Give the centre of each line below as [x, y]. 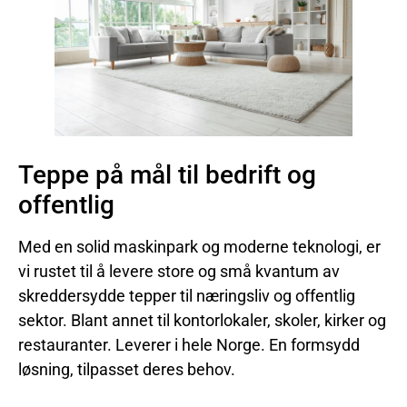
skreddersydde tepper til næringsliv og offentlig [187, 296]
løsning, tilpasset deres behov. [127, 370]
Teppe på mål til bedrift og [167, 175]
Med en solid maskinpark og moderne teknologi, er [199, 247]
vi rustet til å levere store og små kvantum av [179, 272]
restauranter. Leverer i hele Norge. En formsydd [189, 345]
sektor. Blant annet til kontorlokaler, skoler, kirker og [202, 321]
